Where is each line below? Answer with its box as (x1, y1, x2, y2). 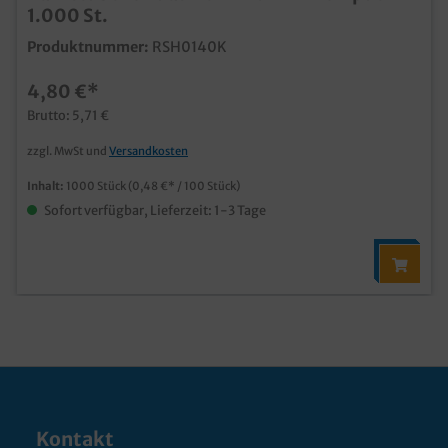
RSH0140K (152, 38, 228, 56)
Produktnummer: (27, 38, 150, 56)
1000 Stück (66, 179, 129, 193)
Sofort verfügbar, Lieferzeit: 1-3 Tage (42, 202, 267, 218)
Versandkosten (109, 144, 189, 158)
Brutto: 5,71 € (27, 107, 110, 123)
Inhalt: (27, 179, 67, 193)
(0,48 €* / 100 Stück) (128, 179, 241, 193)
